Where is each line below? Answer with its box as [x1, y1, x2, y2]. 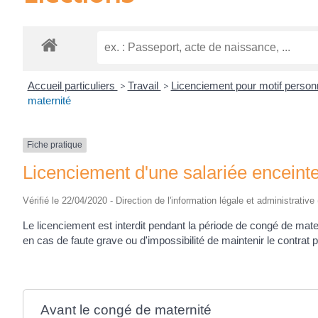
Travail [127, 79, 161, 92]
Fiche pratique [27, 140, 82, 150]
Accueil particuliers [27, 79, 118, 92]
